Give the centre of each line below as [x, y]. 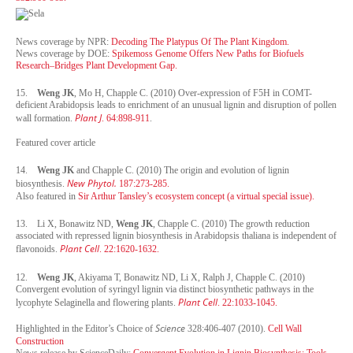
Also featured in [47, 196]
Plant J [88, 117]
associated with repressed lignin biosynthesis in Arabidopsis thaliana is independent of [176, 235]
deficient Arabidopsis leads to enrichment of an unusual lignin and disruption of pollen [176, 104]
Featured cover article [56, 142]
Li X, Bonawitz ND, [76, 223]
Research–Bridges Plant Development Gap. [97, 65]
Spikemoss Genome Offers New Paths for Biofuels [208, 53]
